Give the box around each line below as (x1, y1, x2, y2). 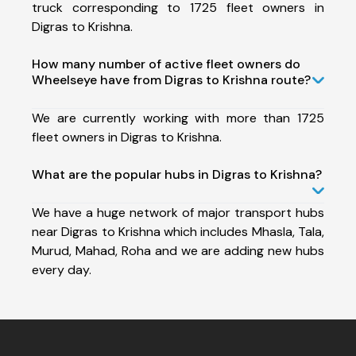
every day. (32, 261, 91, 278)
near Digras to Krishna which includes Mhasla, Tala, (32, 222, 324, 240)
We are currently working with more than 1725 (32, 109, 324, 126)
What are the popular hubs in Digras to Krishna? (32, 165, 322, 183)
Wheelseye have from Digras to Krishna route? (32, 71, 311, 88)
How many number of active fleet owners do (32, 55, 300, 72)
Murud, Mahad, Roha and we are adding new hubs (32, 242, 324, 259)
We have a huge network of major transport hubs (32, 203, 324, 221)
